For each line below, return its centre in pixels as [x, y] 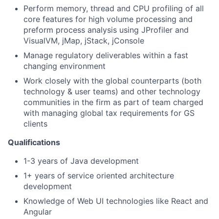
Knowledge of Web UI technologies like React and [116, 201]
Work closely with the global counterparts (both [112, 81]
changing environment [65, 66]
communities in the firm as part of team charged [113, 102]
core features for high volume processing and [108, 19]
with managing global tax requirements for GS [109, 113]
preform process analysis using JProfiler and [106, 30]
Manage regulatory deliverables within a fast [106, 55]
